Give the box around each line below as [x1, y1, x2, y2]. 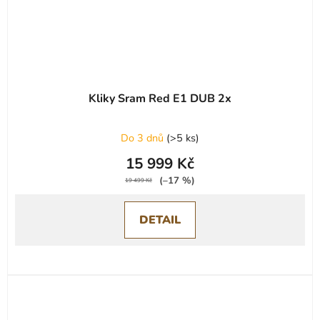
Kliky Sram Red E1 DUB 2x [89, 90, 231, 106]
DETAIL [139, 211, 181, 228]
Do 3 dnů [121, 130, 166, 145]
